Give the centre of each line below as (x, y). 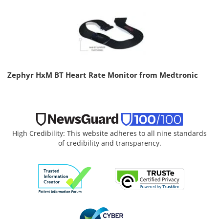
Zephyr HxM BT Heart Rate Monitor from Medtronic (103, 75)
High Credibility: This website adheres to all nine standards (109, 133)
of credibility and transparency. (109, 143)
